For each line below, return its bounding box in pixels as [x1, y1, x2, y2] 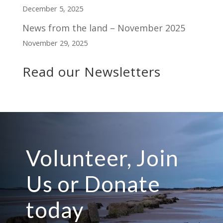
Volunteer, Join [25, 144, 179, 171]
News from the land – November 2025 [22, 21, 185, 34]
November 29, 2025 [22, 37, 88, 48]
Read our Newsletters [22, 62, 161, 81]
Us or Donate [25, 170, 160, 197]
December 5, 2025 [22, 3, 83, 13]
